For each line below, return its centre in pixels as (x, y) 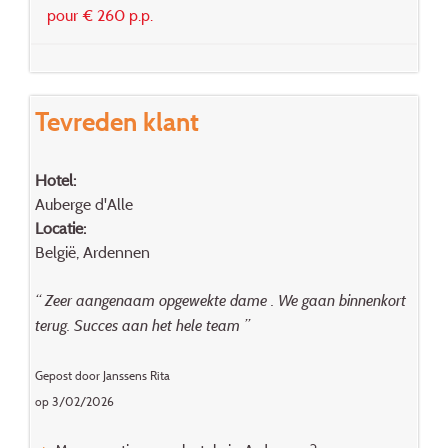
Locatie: (60, 227)
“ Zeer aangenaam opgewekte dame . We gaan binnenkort (220, 300)
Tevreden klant (116, 121)
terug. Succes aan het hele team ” (142, 325)
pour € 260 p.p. (100, 15)
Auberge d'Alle (83, 203)
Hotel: (55, 179)
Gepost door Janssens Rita (102, 375)
